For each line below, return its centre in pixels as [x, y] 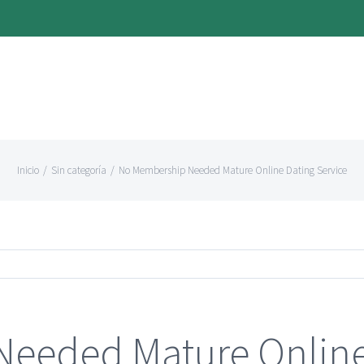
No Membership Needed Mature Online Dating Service [233, 170]
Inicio [28, 170]
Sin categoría [79, 170]
